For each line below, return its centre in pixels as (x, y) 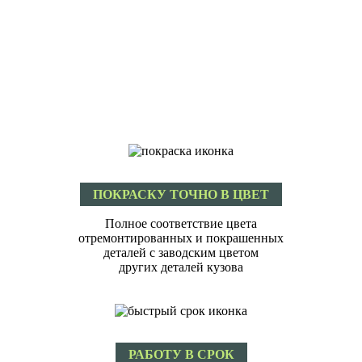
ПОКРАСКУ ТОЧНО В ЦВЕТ (181, 195)
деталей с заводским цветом (181, 253)
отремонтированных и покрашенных (181, 238)
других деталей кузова (181, 267)
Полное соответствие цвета (181, 224)
